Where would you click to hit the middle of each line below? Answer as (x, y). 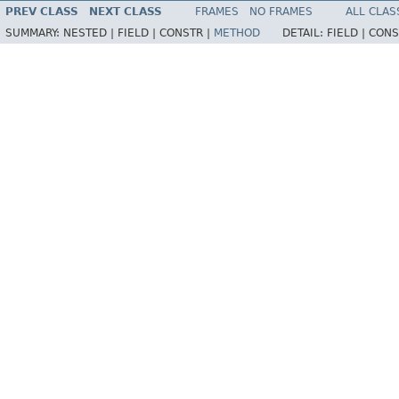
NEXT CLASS (126, 11)
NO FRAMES (281, 11)
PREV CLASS (42, 11)
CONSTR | (187, 33)
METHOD (237, 33)
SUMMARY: (34, 33)
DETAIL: (305, 33)
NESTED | (90, 33)
